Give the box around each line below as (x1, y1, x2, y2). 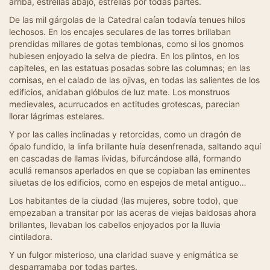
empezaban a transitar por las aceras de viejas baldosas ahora (9, 207, 256, 218)
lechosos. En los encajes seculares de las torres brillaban (9, 27, 231, 37)
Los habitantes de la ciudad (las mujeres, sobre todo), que (9, 195, 238, 206)
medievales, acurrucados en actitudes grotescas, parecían (9, 99, 240, 109)
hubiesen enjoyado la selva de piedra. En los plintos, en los (9, 51, 239, 61)
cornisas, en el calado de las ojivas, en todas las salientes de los (9, 75, 260, 85)
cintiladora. (9, 231, 52, 242)
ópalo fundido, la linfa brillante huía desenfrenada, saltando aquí (9, 141, 261, 151)
